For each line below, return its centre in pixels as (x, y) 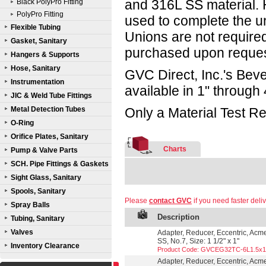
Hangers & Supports (45, 55)
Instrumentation (37, 82)
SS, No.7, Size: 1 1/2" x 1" (198, 241)
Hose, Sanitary (36, 68)
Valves (22, 232)
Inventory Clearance (45, 246)
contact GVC (170, 201)
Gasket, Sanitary (39, 41)
